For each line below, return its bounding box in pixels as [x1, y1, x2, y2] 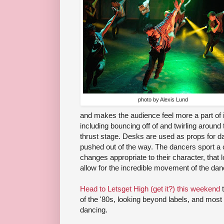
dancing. [80, 205, 107, 214]
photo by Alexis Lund [138, 96, 188, 103]
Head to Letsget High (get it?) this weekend [80, 184, 220, 193]
